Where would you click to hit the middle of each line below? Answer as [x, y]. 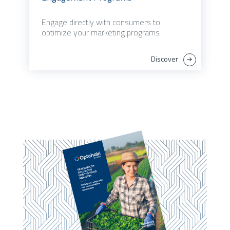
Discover [164, 59]
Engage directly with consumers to [101, 22]
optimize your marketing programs [100, 33]
